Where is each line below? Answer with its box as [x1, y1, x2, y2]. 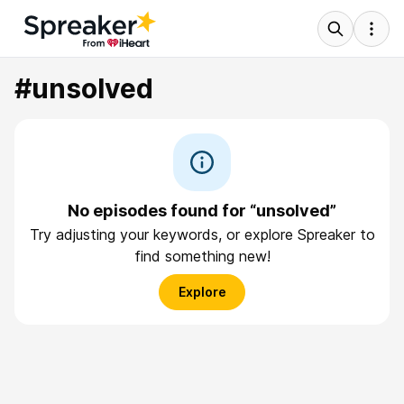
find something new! [133, 247, 271, 265]
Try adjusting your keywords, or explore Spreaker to [29, 225, 375, 243]
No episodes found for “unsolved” [68, 201, 336, 220]
